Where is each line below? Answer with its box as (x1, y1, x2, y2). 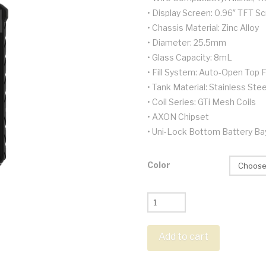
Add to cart (158, 231, 208, 243)
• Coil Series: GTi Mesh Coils (147, 96, 256, 107)
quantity (146, 253, 179, 264)
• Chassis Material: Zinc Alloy (147, 22, 259, 33)
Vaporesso (146, 194, 190, 204)
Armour (146, 208, 176, 219)
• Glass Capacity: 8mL (147, 52, 232, 62)
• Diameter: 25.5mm (147, 37, 226, 47)
